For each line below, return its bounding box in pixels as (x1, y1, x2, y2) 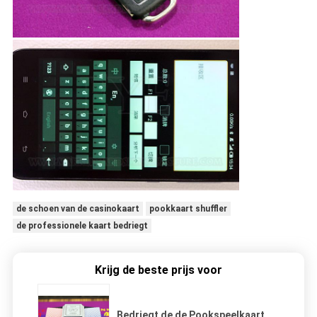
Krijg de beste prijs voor (95, 263, 222, 277)
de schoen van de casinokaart (16, 204, 139, 214)
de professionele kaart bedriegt (16, 221, 148, 231)
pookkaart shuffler (149, 204, 227, 214)
